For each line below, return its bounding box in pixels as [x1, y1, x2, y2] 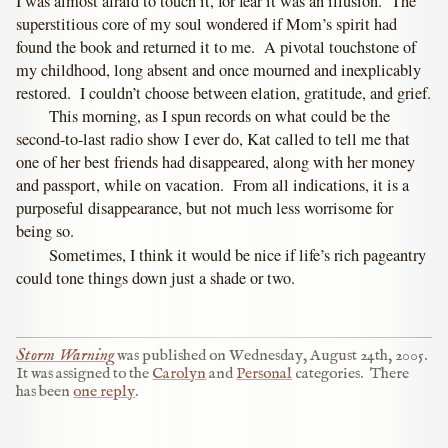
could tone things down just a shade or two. [16, 267, 296, 290]
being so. [16, 220, 75, 243]
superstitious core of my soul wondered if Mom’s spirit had [16, 12, 398, 35]
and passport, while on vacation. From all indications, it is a [16, 174, 410, 197]
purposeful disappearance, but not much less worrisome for [16, 197, 394, 220]
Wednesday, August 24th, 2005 [229, 345, 425, 366]
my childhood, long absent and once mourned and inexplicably [16, 58, 422, 81]
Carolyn [152, 363, 207, 384]
